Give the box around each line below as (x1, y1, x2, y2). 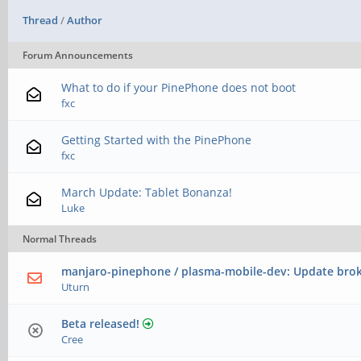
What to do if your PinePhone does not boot (61, 80, 297, 96)
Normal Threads (23, 232, 97, 247)
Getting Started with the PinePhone (61, 132, 252, 148)
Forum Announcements (23, 48, 133, 63)
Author (67, 13, 102, 28)
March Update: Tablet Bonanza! (61, 185, 233, 201)
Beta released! (61, 316, 140, 332)
